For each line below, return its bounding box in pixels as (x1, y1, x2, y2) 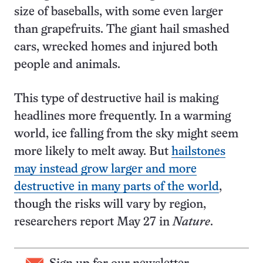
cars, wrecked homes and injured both (14, 41, 218, 53)
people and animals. (14, 59, 120, 70)
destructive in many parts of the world (14, 181, 219, 193)
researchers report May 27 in (14, 216, 173, 228)
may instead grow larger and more (14, 163, 197, 175)
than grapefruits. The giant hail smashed (14, 23, 230, 35)
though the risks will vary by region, (14, 198, 206, 210)
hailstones (171, 146, 225, 157)
